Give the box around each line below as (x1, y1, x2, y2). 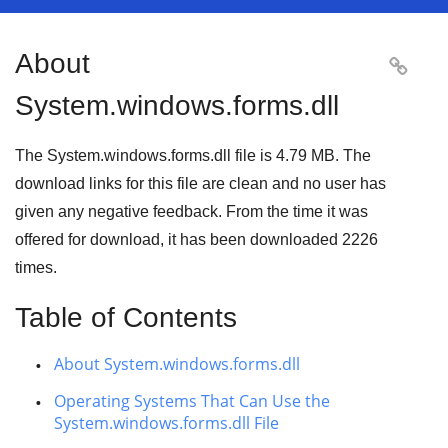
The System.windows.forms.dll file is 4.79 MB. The (15, 147, 371, 164)
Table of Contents (15, 302, 237, 333)
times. (15, 259, 57, 276)
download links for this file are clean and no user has (15, 175, 386, 192)
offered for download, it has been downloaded (15, 231, 342, 248)
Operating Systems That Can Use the (54, 390, 330, 412)
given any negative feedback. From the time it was (15, 203, 368, 220)
